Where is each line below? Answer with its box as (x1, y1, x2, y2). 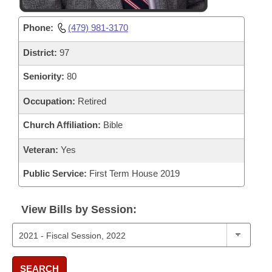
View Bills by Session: (21, 203, 137, 216)
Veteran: (23, 144, 58, 155)
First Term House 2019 (87, 168, 180, 178)
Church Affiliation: (23, 120, 101, 130)
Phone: (23, 22, 53, 33)
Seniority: (23, 71, 64, 81)
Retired (75, 96, 106, 106)
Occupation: (23, 96, 75, 106)
